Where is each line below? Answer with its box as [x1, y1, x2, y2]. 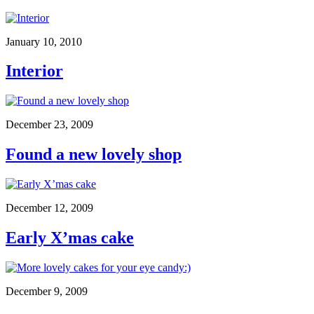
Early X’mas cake [6, 228, 134, 247]
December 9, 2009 [6, 285, 88, 297]
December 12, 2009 [6, 202, 93, 214]
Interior [6, 62, 63, 81]
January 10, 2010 [6, 35, 82, 48]
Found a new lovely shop [6, 145, 182, 164]
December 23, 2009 [6, 118, 93, 131]
